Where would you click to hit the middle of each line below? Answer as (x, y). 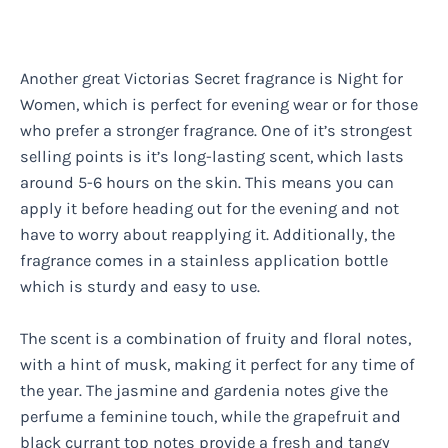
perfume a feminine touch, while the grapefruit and (210, 417)
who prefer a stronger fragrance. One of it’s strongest (216, 130)
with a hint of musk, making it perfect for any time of (217, 365)
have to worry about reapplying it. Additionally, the (207, 234)
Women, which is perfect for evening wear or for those (219, 104)
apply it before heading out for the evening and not (209, 208)
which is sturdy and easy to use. (140, 286)
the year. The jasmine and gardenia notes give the (204, 391)
